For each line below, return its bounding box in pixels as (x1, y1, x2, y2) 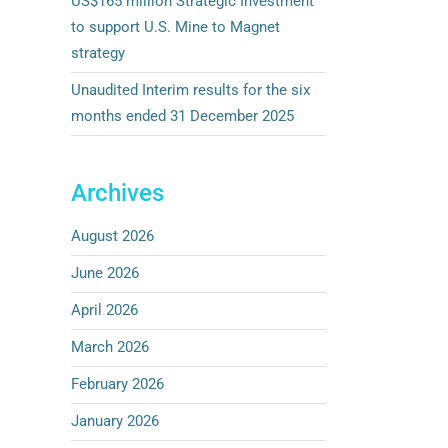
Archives (71, 179, 164, 207)
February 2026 (71, 375, 164, 393)
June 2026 (71, 264, 139, 282)
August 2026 (71, 227, 154, 245)
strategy (71, 44, 125, 62)
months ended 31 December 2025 (71, 107, 294, 125)
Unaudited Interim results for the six (71, 81, 310, 99)
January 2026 (71, 412, 159, 430)
